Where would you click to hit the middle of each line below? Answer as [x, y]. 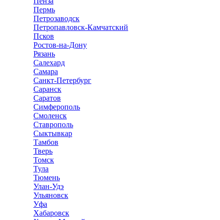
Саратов [47, 98]
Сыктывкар [53, 133]
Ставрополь [53, 124]
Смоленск [50, 116]
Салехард [49, 63]
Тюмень [47, 178]
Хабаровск [51, 213]
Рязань [44, 54]
